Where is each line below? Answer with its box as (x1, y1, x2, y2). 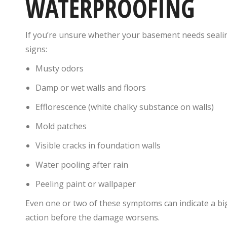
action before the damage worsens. (25, 211, 160, 223)
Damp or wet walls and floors (35, 82, 146, 93)
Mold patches (35, 120, 87, 132)
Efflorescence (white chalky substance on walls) (35, 101, 214, 112)
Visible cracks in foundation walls (35, 139, 161, 151)
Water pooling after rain (35, 159, 128, 170)
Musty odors (35, 62, 84, 74)
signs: (25, 43, 47, 55)
